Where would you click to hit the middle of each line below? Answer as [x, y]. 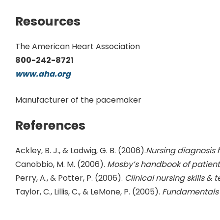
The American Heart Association [78, 46]
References [50, 125]
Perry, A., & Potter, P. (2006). [70, 178]
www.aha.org [43, 74]
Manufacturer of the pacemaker [78, 100]
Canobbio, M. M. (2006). [61, 164]
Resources [48, 21]
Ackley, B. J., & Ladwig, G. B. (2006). [81, 151]
